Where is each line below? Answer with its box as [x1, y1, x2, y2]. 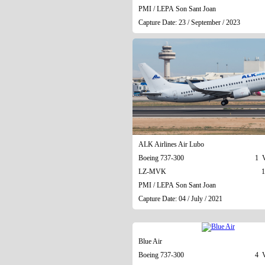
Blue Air [138, 237, 162, 245]
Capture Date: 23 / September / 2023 [138, 18, 240, 27]
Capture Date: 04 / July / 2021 [138, 194, 222, 203]
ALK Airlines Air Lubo [138, 140, 204, 148]
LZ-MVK [138, 167, 166, 176]
